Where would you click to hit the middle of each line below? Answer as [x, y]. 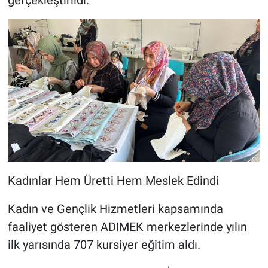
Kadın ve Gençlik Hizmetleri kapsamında [115, 208]
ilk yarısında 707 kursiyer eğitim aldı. [104, 244]
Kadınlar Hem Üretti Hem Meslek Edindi [113, 180]
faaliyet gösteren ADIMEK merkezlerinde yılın [127, 226]
